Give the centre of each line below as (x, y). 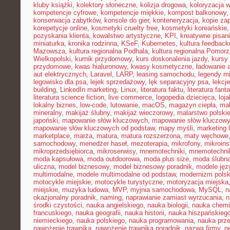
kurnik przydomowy (103, 59)
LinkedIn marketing (88, 90)
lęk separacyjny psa (179, 82)
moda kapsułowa (58, 159)
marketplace (52, 136)
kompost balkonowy (197, 13)
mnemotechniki (162, 151)
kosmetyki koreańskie (194, 28)
